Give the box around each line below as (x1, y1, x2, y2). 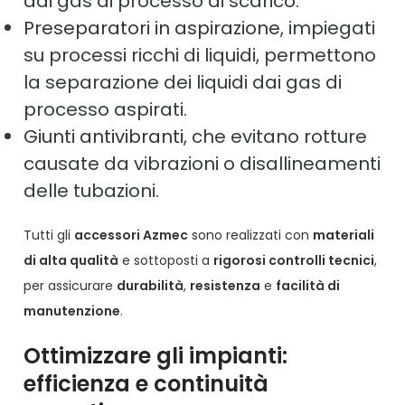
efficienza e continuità (24, 369, 269, 400)
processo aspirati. (24, 97, 188, 123)
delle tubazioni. (24, 178, 160, 204)
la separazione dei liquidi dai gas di (24, 70, 343, 96)
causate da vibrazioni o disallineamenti (24, 151, 381, 177)
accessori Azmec (74, 226, 189, 245)
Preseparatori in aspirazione (24, 15, 281, 42)
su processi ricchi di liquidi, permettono (24, 42, 377, 69)
